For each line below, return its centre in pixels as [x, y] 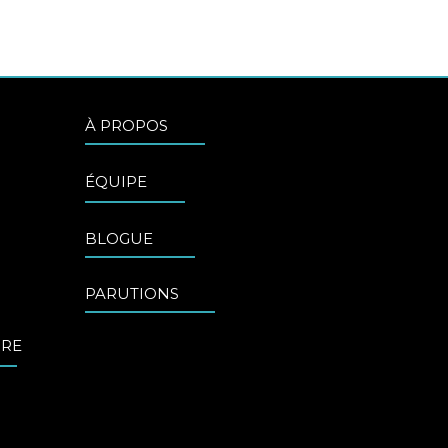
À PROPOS [127, 126]
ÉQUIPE [116, 182]
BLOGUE [119, 239]
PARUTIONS [132, 294]
